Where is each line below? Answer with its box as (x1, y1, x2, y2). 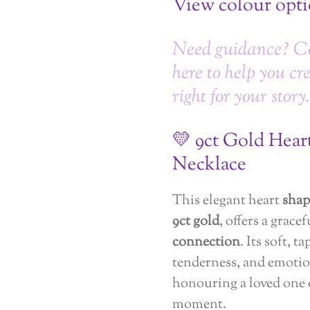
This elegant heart (172, 190, 282, 211)
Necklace (172, 151, 246, 179)
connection (172, 232, 240, 253)
